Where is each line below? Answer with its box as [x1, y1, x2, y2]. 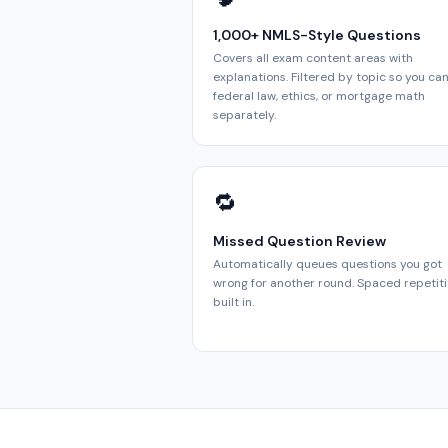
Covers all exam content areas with [213, 50, 413, 66]
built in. [213, 294, 254, 310]
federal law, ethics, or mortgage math [213, 88, 425, 104]
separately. [213, 107, 276, 123]
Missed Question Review [213, 232, 386, 250]
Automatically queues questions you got [213, 256, 442, 272]
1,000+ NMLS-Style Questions [213, 26, 421, 44]
